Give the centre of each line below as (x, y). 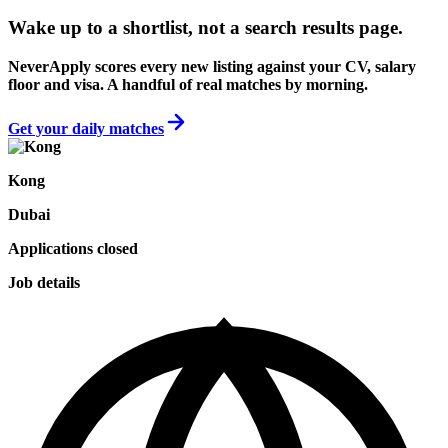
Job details (44, 282)
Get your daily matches (86, 128)
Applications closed (73, 248)
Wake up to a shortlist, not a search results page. (205, 28)
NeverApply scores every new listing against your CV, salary (212, 66)
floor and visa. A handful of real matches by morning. (188, 84)
